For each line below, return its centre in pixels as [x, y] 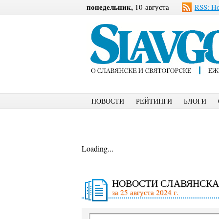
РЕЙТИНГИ [154, 101]
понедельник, [110, 7]
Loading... [98, 148]
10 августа [151, 7]
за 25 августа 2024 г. [145, 192]
